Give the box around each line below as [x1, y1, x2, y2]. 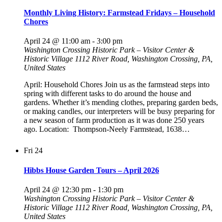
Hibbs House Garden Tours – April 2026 [24, 166, 159, 174]
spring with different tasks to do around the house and [24, 89, 191, 98]
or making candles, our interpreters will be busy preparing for [24, 107, 215, 116]
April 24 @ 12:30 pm [24, 185, 91, 194]
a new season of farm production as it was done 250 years [24, 116, 204, 125]
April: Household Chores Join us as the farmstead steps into [24, 80, 210, 89]
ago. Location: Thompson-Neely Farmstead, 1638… [24, 125, 190, 134]
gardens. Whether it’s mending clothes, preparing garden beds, [24, 98, 218, 107]
